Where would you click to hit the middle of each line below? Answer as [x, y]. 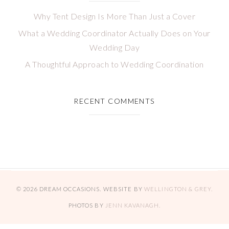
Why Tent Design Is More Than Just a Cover [114, 16]
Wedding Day [114, 47]
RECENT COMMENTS [114, 101]
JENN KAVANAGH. [133, 205]
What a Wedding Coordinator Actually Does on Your [114, 33]
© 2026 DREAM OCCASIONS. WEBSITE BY [80, 189]
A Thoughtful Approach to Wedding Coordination [114, 64]
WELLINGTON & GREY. [179, 189]
